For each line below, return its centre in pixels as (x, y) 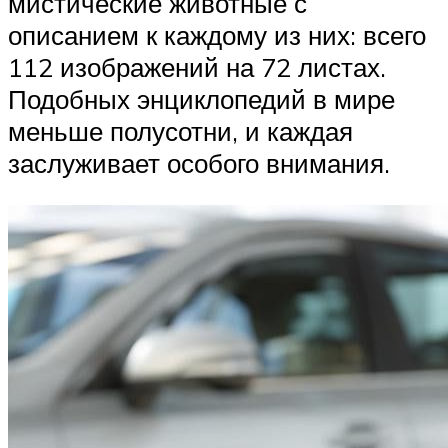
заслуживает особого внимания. (199, 163)
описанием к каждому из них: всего (217, 35)
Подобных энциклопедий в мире (201, 99)
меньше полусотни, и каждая (180, 131)
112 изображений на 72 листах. (197, 67)
